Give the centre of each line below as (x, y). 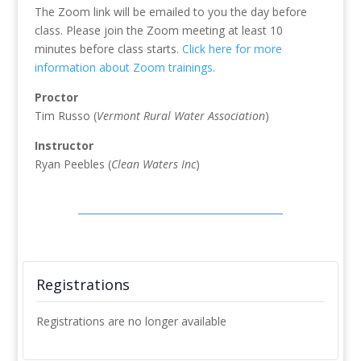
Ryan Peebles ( (73, 164)
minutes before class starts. (108, 49)
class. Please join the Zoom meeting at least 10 (158, 31)
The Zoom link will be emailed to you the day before (170, 12)
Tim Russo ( (65, 116)
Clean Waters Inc (153, 164)
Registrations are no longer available (131, 322)
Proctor (56, 98)
